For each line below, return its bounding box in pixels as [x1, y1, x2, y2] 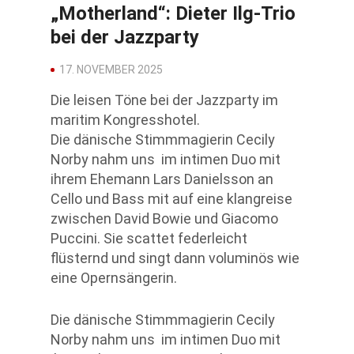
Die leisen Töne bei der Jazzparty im [51, 92, 278, 109]
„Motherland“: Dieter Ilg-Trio [51, 2, 296, 25]
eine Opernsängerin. [51, 269, 177, 287]
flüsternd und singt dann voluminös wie [51, 250, 299, 267]
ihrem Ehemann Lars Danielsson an [51, 171, 273, 188]
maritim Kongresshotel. [51, 111, 200, 129]
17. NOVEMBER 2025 [59, 63, 163, 77]
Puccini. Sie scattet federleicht [51, 230, 247, 247]
